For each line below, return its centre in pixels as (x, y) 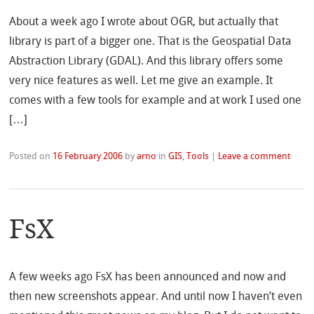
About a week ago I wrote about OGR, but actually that (144, 21)
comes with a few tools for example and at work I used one (156, 100)
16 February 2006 (88, 156)
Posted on (31, 156)
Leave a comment (254, 156)
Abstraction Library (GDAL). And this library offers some (146, 60)
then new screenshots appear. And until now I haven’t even (156, 296)
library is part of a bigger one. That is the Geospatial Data (151, 41)
